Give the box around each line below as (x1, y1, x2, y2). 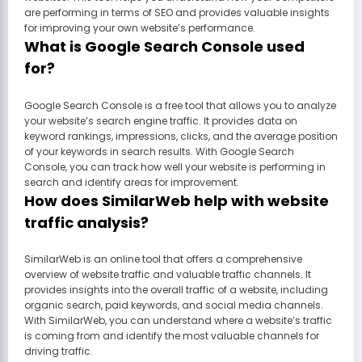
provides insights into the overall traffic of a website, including (24, 283, 328, 297)
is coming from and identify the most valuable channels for (24, 329, 319, 343)
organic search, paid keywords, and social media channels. (24, 298, 323, 313)
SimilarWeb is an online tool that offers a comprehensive (24, 252, 302, 267)
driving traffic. (24, 344, 93, 359)
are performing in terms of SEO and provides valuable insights (24, 6, 330, 20)
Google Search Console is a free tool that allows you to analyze (24, 98, 336, 112)
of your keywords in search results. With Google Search (24, 144, 294, 158)
